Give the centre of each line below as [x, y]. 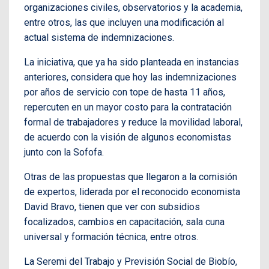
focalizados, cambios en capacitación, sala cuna [124, 222]
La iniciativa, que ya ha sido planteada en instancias [131, 62]
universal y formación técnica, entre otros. [111, 237]
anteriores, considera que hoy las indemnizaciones [130, 77]
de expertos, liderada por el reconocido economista [132, 192]
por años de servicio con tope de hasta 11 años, [125, 92]
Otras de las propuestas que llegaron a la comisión [131, 177]
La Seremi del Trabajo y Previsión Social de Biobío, [131, 261]
